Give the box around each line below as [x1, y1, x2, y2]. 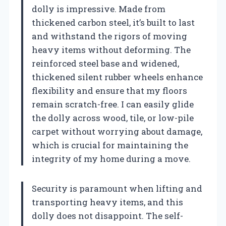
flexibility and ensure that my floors [32, 84, 187, 96]
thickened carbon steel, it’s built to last [32, 16, 195, 28]
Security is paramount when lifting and [32, 182, 202, 194]
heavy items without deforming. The [32, 43, 191, 55]
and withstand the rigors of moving [32, 30, 187, 42]
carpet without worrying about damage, [32, 125, 202, 137]
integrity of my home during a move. [32, 152, 191, 164]
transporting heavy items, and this [32, 196, 183, 208]
